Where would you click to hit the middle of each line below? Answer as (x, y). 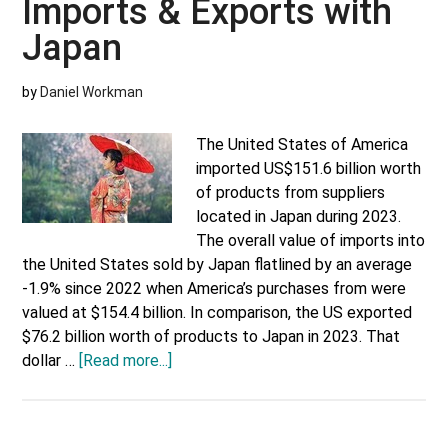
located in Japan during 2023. (299, 216)
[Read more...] (126, 360)
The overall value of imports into (311, 240)
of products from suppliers (291, 192)
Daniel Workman (92, 92)
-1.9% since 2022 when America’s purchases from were (214, 288)
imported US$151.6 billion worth (309, 168)
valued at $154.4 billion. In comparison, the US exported (217, 312)
